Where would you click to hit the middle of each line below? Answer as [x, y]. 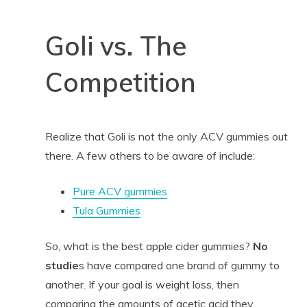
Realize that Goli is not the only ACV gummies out [166, 136]
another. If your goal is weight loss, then [142, 284]
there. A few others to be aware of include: [150, 155]
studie [62, 265]
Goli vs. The [115, 46]
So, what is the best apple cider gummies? [149, 246]
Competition [120, 82]
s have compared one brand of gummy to [179, 265]
